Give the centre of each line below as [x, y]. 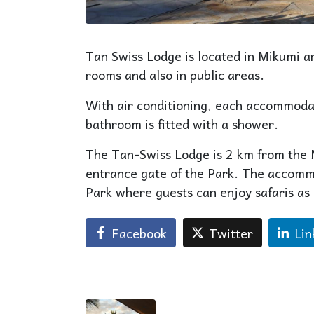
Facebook [139, 233]
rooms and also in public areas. [175, 75]
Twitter [231, 233]
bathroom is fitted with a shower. [182, 124]
